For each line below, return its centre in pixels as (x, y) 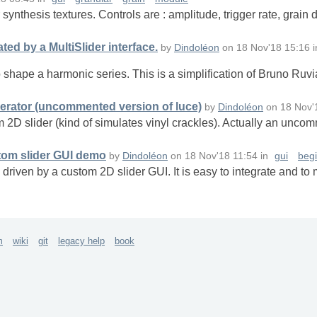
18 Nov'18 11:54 (221, 156)
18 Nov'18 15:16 (273, 48)
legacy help (81, 241)
